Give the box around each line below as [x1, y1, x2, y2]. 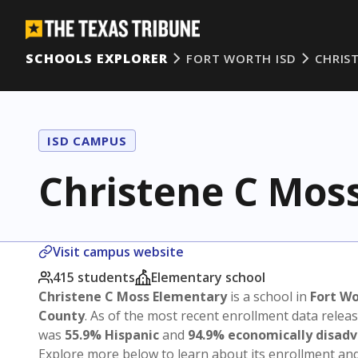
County [38, 307, 85, 324]
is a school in [227, 288, 310, 305]
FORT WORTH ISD [186, 50, 296, 66]
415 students [53, 268, 135, 286]
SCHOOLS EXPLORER [26, 50, 168, 67]
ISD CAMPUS [47, 133, 127, 149]
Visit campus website [53, 243, 184, 261]
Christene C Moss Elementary [38, 288, 227, 305]
